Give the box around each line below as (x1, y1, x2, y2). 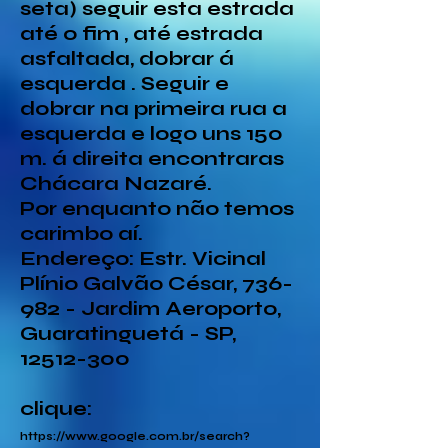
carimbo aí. (20, 221, 148, 246)
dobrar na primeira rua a (20, 96, 287, 121)
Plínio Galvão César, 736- (20, 271, 293, 296)
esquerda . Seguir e (20, 71, 229, 96)
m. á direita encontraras (20, 146, 284, 171)
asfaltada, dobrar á (20, 46, 234, 71)
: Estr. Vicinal (129, 246, 266, 271)
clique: (20, 396, 92, 421)
